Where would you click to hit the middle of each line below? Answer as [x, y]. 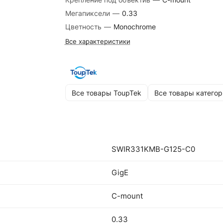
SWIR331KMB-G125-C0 [153, 149]
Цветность [84, 27]
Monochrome [134, 27]
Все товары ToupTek [106, 93]
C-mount [127, 196]
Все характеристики [98, 41]
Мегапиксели [88, 13]
